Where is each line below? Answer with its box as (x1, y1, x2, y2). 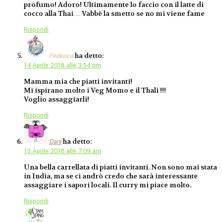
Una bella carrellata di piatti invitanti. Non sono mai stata (24, 163, 217, 172)
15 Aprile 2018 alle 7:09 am (24, 147, 101, 156)
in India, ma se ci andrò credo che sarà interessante (24, 171, 198, 181)
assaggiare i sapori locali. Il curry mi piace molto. (24, 180, 191, 190)
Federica (49, 52, 73, 61)
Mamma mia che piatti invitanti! (24, 77, 132, 86)
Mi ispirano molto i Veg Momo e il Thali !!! (24, 86, 166, 95)
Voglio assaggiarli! (24, 95, 89, 104)
